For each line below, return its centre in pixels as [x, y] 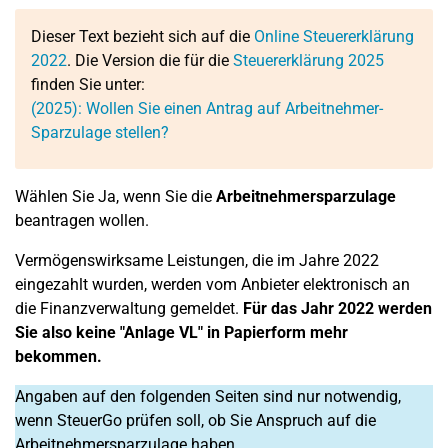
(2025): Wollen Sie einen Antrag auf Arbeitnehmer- [207, 108]
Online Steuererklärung [334, 36]
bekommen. [58, 356]
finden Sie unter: [88, 84]
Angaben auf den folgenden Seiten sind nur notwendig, [208, 396]
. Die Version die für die [150, 60]
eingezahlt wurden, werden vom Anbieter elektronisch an [212, 284]
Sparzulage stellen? [100, 132]
